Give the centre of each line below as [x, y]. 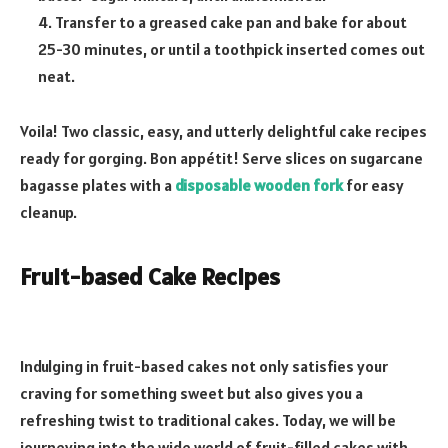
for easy [373, 185]
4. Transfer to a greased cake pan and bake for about [222, 21]
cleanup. [48, 212]
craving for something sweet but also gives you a [191, 393]
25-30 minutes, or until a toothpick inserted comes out [231, 48]
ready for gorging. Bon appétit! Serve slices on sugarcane [221, 158]
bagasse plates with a [97, 185]
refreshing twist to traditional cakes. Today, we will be [208, 420]
